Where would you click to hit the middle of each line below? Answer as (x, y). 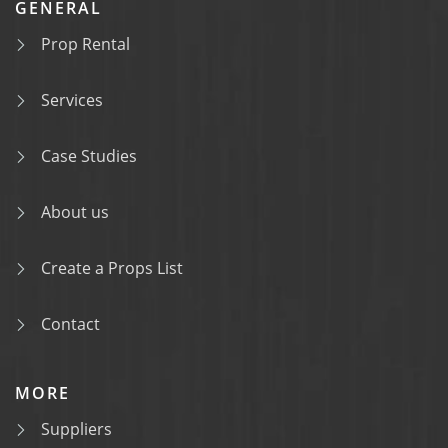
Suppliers (76, 429)
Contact (70, 324)
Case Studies (89, 156)
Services (72, 100)
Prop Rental (85, 44)
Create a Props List (112, 268)
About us (75, 212)
